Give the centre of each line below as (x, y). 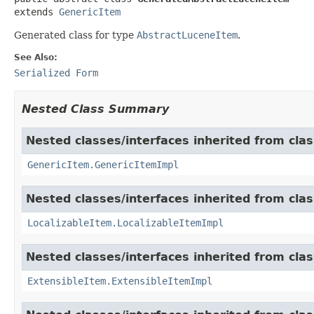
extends (36, 12)
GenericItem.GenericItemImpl (103, 164)
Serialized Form (56, 73)
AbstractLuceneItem (187, 35)
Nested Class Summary (95, 109)
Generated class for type (75, 35)
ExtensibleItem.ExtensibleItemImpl (120, 281)
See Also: (36, 57)
